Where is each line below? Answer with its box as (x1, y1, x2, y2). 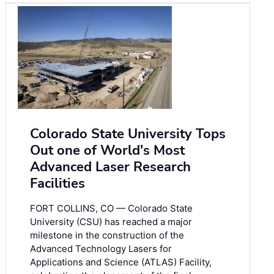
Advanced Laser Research (30, 157, 191, 176)
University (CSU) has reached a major (30, 215, 192, 228)
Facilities (30, 174, 85, 193)
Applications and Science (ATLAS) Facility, (30, 256, 212, 268)
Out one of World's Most (30, 141, 185, 160)
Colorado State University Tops (30, 124, 226, 143)
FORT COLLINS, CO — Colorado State (30, 202, 193, 214)
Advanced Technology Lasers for (30, 242, 172, 254)
